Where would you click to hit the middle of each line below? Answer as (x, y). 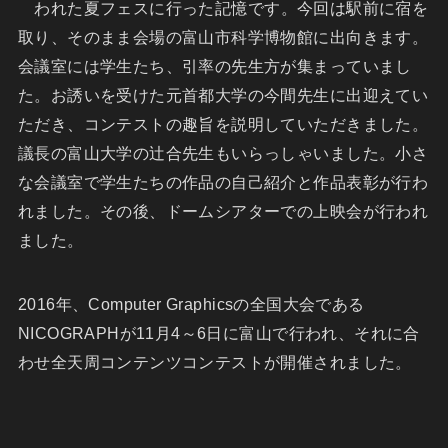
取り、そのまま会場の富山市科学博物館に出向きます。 (223, 37)
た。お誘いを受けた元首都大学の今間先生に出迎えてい (223, 95)
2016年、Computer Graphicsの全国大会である (191, 304)
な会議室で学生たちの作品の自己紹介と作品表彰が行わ (223, 182)
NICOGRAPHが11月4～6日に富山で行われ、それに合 (218, 333)
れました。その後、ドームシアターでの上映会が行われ (223, 211)
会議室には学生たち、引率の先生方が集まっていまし (214, 66)
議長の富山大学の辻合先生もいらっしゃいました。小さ (223, 153)
